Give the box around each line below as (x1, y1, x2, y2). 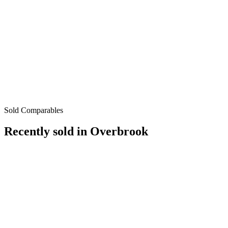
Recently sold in (4, 125, 90, 138)
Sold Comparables (4, 105, 63, 115)
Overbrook (90, 125, 148, 138)
